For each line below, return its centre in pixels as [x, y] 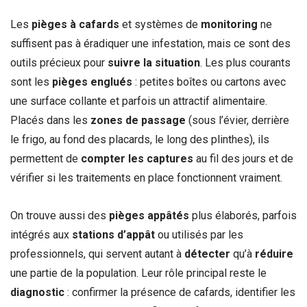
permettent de [46, 158]
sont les [31, 82]
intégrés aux [41, 234]
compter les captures [137, 158]
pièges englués [92, 82]
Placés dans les [50, 120]
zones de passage [138, 120]
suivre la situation [154, 62]
